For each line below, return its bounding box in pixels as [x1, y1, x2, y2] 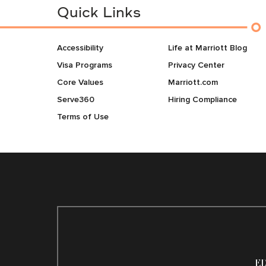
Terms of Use [57, 112, 109, 122]
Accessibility [57, 43, 103, 53]
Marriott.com [167, 77, 218, 87]
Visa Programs [75, 60, 112, 70]
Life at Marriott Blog [167, 43, 247, 53]
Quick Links [57, 7, 141, 21]
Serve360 [57, 94, 94, 104]
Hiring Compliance [167, 94, 237, 104]
